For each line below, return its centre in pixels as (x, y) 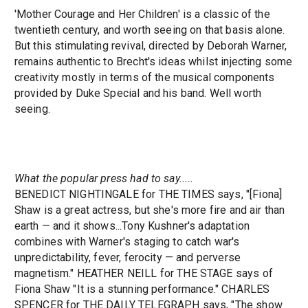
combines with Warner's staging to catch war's (127, 242)
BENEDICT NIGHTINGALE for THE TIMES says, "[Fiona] (148, 195)
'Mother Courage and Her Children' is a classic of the (142, 14)
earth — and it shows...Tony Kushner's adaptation (132, 226)
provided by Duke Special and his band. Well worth (138, 93)
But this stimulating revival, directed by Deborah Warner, (151, 46)
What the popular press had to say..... (104, 179)
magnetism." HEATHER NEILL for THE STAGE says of (143, 274)
